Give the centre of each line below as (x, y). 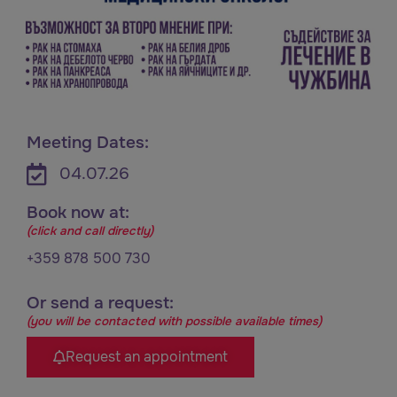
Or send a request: (100, 302)
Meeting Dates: (88, 143)
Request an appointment (147, 356)
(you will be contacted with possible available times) (174, 321)
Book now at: (78, 213)
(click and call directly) (90, 231)
